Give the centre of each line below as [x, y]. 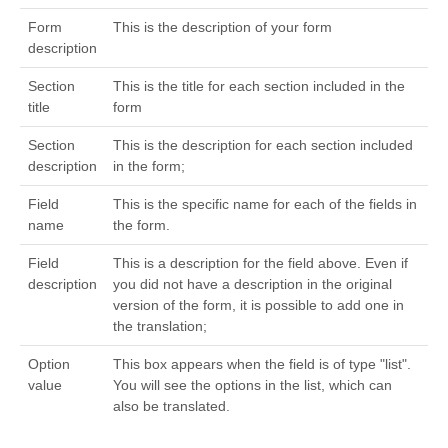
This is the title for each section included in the [259, 85]
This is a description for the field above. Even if [260, 262]
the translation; [160, 325]
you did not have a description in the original [252, 283]
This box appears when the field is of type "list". [262, 363]
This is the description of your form [222, 26]
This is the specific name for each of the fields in [265, 203]
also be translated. [171, 405]
